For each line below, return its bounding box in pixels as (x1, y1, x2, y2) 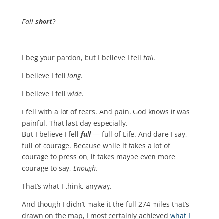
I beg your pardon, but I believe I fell (22, 52, 143, 62)
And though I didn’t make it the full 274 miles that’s (22, 199, 189, 209)
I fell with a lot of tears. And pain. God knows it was (22, 107, 190, 116)
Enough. (73, 163, 98, 173)
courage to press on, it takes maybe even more (22, 152, 175, 161)
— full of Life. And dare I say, (90, 129, 187, 139)
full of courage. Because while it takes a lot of (22, 140, 170, 150)
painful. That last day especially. (22, 118, 128, 128)
